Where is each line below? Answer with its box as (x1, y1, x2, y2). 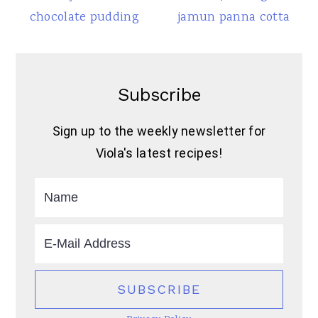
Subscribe (117, 84, 201, 105)
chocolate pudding (29, 8, 139, 27)
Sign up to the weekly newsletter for (52, 123, 266, 138)
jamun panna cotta (177, 8, 290, 27)
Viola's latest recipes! (95, 145, 223, 160)
